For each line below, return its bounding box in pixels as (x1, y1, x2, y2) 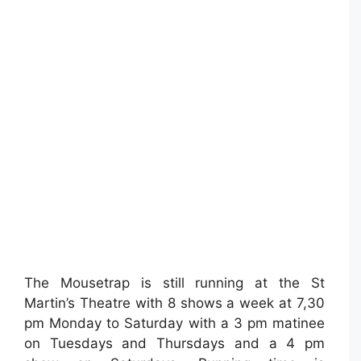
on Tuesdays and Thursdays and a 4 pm (24, 335, 325, 352)
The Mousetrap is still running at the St (24, 275, 325, 292)
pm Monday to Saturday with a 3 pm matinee (24, 315, 325, 332)
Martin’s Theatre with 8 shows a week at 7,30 (24, 295, 325, 312)
